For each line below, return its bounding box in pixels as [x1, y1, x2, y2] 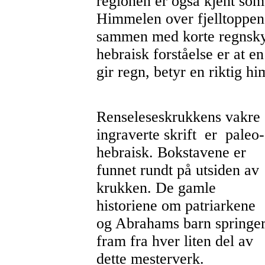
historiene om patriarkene [96, 196, 256, 214]
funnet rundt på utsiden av [96, 161, 259, 179]
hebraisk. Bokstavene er [96, 143, 246, 161]
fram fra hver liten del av [96, 232, 253, 250]
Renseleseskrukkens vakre [96, 108, 260, 125]
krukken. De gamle [96, 179, 216, 196]
